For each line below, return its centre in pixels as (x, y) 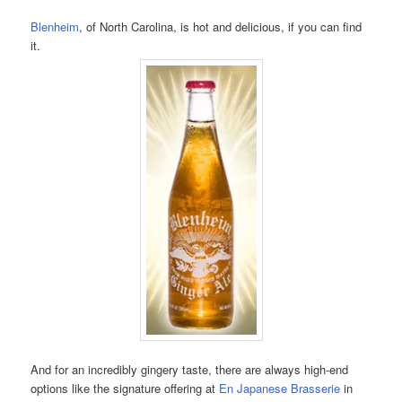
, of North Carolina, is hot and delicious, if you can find (221, 27)
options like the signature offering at (125, 389)
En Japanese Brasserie (280, 389)
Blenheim (55, 27)
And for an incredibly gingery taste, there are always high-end (190, 370)
